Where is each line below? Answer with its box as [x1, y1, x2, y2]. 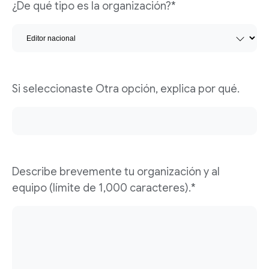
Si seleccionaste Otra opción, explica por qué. [12, 82, 240, 95]
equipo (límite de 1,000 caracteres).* [12, 181, 196, 195]
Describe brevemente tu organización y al [12, 165, 220, 178]
